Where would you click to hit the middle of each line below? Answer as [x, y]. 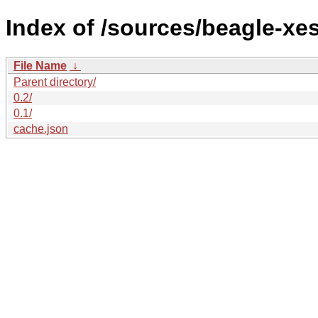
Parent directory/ [55, 82]
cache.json [41, 128]
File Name [40, 65]
